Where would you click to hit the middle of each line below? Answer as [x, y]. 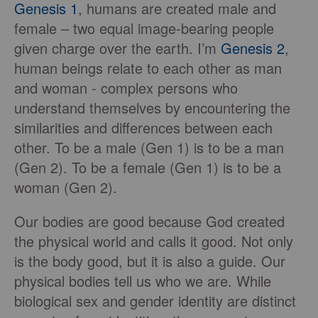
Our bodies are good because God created [149, 221]
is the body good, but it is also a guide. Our [150, 261]
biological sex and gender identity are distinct [155, 301]
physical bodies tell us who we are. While [143, 281]
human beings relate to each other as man [148, 68]
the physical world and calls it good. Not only [154, 241]
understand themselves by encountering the [152, 108]
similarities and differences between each [143, 128]
